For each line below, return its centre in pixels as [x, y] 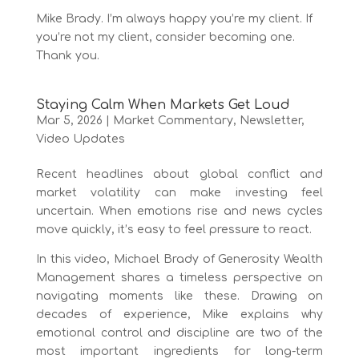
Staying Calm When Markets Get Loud [163, 105]
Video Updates [80, 139]
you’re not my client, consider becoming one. [165, 37]
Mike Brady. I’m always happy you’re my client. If [174, 18]
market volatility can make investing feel [179, 192]
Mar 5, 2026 [69, 120]
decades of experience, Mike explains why [179, 314]
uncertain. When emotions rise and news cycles [179, 211]
